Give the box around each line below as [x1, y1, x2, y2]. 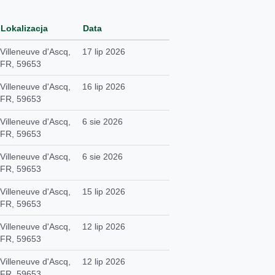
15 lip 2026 [82, 187, 125, 196]
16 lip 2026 [82, 82, 125, 91]
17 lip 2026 [82, 47, 125, 56]
